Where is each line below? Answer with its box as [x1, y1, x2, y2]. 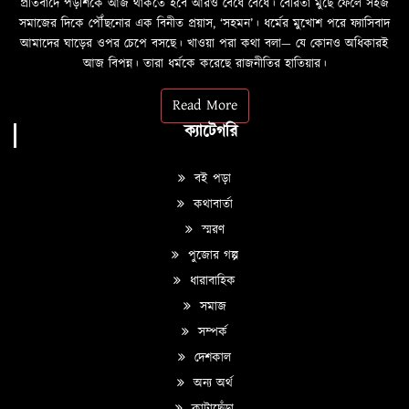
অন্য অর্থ [188, 373, 233, 393]
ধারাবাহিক [185, 271, 236, 290]
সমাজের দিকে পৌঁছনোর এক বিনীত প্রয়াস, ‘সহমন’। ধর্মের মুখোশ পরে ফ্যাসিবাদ [19, 14, 390, 33]
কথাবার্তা [188, 194, 233, 214]
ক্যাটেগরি [184, 120, 237, 144]
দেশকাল [190, 348, 231, 367]
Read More [172, 94, 237, 116]
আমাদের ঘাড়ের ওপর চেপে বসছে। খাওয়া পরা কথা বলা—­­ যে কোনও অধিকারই [20, 34, 389, 53]
